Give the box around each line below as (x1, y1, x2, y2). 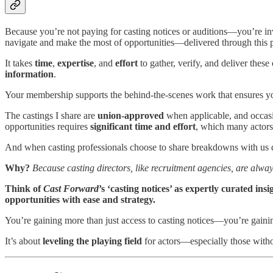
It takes (5, 58, 35, 69)
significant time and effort (90, 121, 196, 132)
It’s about (5, 236, 43, 247)
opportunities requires (5, 121, 90, 132)
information (5, 69, 54, 80)
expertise (57, 58, 94, 69)
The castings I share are (5, 110, 97, 121)
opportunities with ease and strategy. (5, 194, 155, 205)
